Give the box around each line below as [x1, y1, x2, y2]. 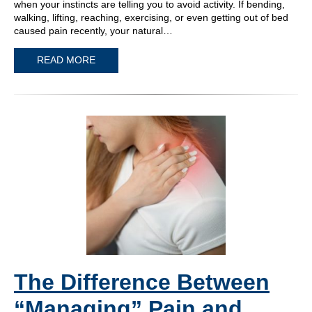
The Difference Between [14, 269, 270, 295]
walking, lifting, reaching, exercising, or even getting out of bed [14, 11, 288, 23]
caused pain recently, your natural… [14, 24, 173, 36]
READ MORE [37, 54, 95, 66]
